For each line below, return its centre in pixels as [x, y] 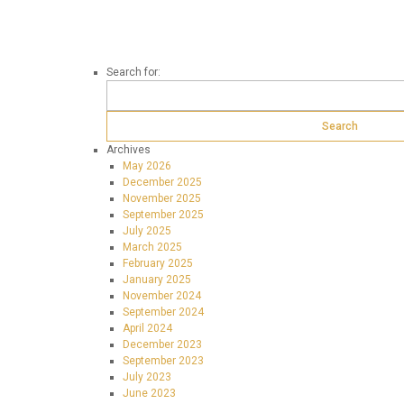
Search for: [133, 72]
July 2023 [147, 377]
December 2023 [162, 344]
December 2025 [162, 182]
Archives [129, 150]
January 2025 [157, 280]
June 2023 [149, 393]
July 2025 [147, 231]
